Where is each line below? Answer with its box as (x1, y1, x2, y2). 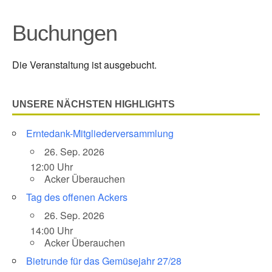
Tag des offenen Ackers (26, 190, 127, 205)
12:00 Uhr (30, 160, 73, 174)
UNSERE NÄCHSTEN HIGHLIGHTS (12, 99, 175, 110)
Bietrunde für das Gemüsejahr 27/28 (26, 254, 182, 268)
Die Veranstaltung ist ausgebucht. (12, 58, 157, 72)
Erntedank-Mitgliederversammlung (26, 126, 174, 141)
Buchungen (12, 21, 117, 46)
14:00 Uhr (30, 223, 73, 238)
